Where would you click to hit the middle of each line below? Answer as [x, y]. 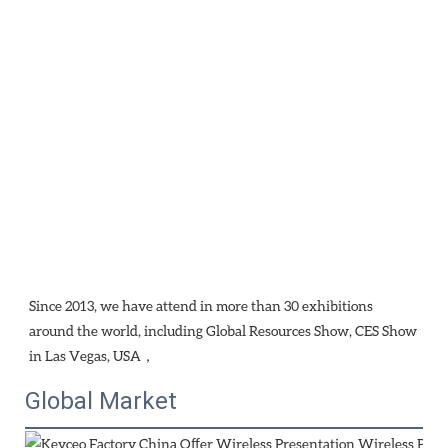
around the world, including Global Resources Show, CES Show [223, 331]
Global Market [101, 401]
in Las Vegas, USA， [92, 356]
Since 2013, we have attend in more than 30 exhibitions [201, 306]
